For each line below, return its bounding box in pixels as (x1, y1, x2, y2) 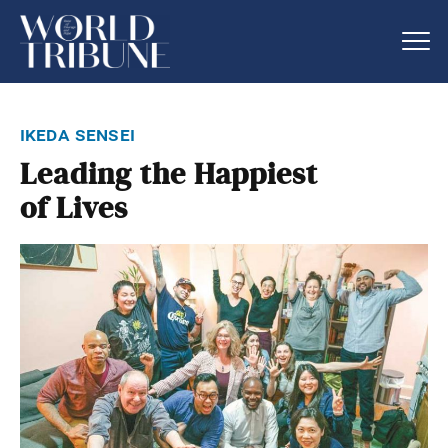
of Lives (20, 190, 128, 227)
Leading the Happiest (20, 156, 318, 193)
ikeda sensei (20, 121, 135, 146)
